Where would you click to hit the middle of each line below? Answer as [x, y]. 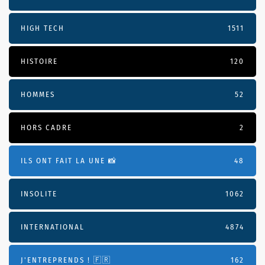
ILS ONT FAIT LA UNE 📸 [69, 161]
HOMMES [38, 95]
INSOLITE [39, 194]
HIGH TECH [43, 28]
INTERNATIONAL [53, 227]
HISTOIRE [39, 62]
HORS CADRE [46, 128]
